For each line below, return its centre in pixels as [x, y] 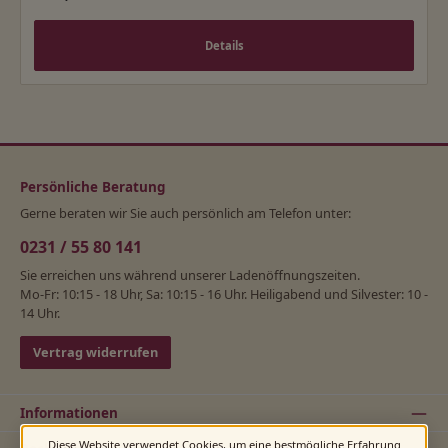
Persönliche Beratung [93, 187]
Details [224, 46]
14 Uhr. [40, 312]
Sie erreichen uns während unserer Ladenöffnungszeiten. [190, 274]
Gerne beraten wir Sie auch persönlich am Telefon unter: [185, 212]
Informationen [69, 412]
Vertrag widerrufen [95, 351]
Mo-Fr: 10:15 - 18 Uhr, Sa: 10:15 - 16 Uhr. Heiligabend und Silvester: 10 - [224, 293]
